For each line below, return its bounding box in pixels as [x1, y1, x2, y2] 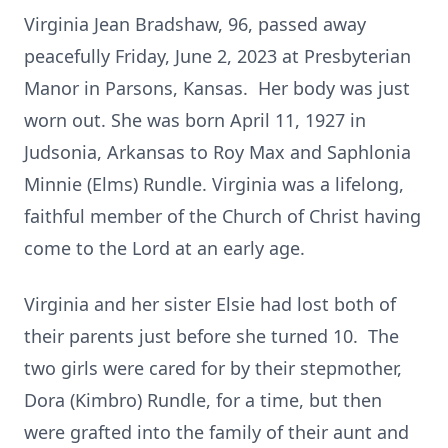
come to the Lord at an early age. [24, 236, 305, 260]
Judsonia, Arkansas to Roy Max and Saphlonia [24, 140, 411, 164]
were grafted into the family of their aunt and [24, 420, 409, 444]
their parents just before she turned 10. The [24, 324, 399, 348]
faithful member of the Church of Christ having [24, 204, 421, 228]
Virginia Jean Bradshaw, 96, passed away [24, 12, 366, 36]
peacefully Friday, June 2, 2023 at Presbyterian [24, 44, 411, 68]
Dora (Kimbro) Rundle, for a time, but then [24, 388, 382, 412]
